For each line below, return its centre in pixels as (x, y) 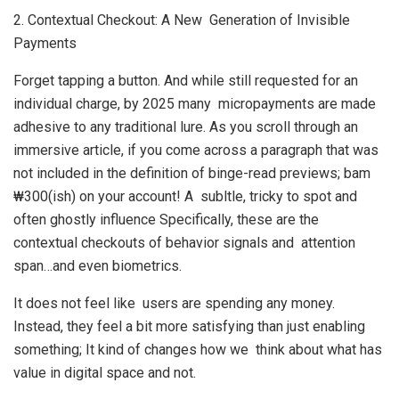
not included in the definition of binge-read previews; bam (192, 173)
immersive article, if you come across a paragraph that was (196, 150)
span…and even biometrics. (98, 266)
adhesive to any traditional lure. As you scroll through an (189, 127)
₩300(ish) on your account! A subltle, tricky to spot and (185, 196)
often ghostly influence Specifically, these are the (166, 220)
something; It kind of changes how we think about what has (198, 350)
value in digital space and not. (105, 373)
